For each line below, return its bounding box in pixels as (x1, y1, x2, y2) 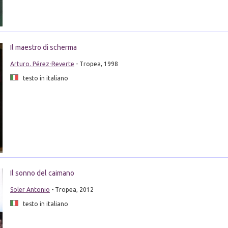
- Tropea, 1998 (74, 60, 118, 67)
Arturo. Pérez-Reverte (10, 60, 74, 67)
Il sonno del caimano (10, 169, 74, 178)
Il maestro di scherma (10, 43, 77, 51)
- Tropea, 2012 (49, 186, 94, 193)
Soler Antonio (10, 186, 50, 193)
